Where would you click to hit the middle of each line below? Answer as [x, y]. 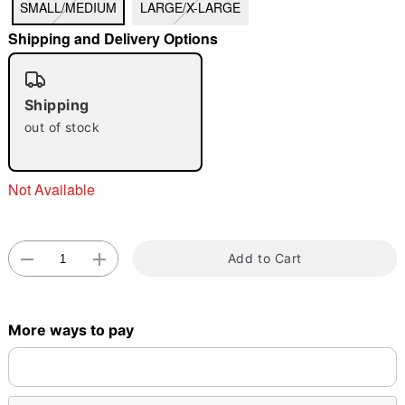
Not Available [51, 189]
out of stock [62, 127]
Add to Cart [265, 259]
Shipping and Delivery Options [113, 38]
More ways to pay [71, 330]
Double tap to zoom [202, 113]
